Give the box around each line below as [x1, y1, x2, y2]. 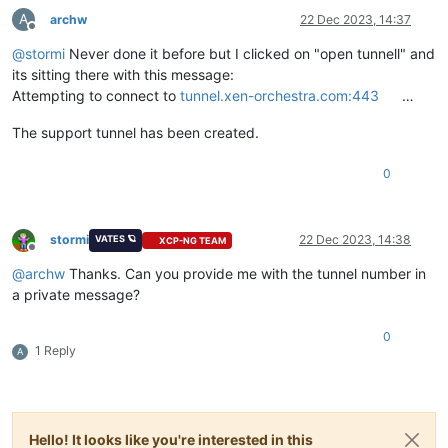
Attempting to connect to [12, 87, 180, 105]
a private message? [12, 286, 140, 304]
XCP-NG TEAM [159, 234, 227, 246]
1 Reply [35, 343, 76, 359]
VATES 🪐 [94, 233, 136, 245]
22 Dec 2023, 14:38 [299, 232, 411, 248]
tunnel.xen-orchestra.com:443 [180, 87, 379, 105]
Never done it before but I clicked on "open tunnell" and [65, 45, 435, 63]
